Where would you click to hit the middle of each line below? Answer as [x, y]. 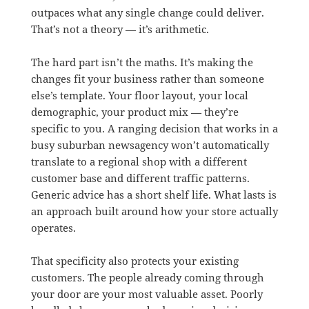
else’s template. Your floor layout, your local [139, 95]
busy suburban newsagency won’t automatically [150, 144]
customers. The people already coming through [147, 277]
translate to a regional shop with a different [139, 161]
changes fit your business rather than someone [147, 78]
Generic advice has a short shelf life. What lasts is [153, 194]
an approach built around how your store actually [154, 211]
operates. [53, 227]
